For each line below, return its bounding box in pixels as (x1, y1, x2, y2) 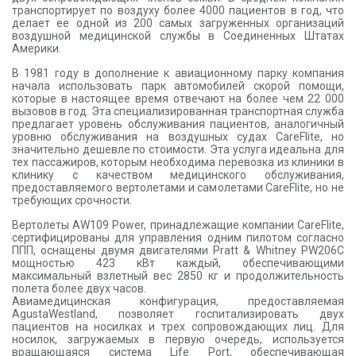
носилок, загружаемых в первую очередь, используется (12, 333, 344, 346)
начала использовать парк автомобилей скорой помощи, (12, 79, 344, 93)
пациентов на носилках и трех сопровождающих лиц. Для (12, 320, 344, 334)
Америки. (12, 42, 61, 56)
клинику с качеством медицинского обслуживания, (12, 168, 344, 182)
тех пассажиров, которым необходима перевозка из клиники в (12, 156, 344, 169)
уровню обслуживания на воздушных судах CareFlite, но (12, 130, 344, 144)
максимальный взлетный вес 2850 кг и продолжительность (12, 269, 344, 283)
